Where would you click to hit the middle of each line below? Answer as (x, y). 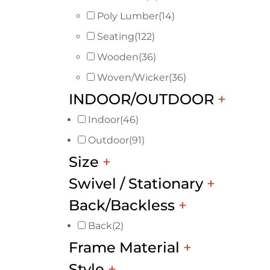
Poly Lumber (128, 16)
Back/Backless (124, 206)
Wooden (118, 57)
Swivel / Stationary (138, 184)
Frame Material (126, 248)
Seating (116, 37)
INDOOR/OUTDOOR (143, 99)
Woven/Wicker (133, 78)
